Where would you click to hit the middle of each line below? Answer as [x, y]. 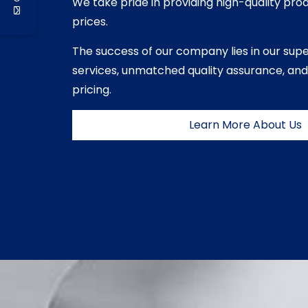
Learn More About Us [245, 124]
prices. [90, 21]
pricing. [91, 89]
